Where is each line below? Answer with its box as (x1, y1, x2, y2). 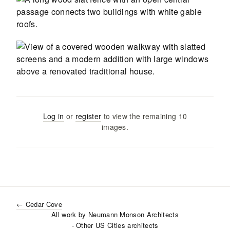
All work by (51, 209, 88, 219)
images (101, 122, 126, 132)
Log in (43, 111, 64, 121)
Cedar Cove (25, 199, 62, 209)
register (75, 111, 102, 121)
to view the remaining (101, 111, 177, 121)
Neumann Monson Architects (88, 209, 179, 219)
